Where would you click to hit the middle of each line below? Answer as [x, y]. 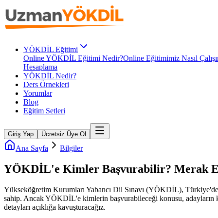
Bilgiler [71, 148]
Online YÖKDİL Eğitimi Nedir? [73, 58]
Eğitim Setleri [44, 111]
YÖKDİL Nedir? [50, 76]
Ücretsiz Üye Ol [64, 134]
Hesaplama [40, 67]
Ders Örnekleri [46, 84]
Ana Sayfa [32, 148]
